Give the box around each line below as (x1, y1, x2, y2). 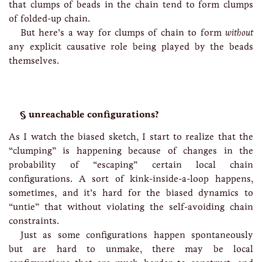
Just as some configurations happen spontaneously (20, 229, 253, 240)
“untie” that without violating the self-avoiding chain (9, 201, 253, 212)
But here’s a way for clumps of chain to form (20, 27, 225, 38)
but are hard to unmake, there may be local (9, 243, 253, 254)
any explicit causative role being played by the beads (9, 41, 253, 52)
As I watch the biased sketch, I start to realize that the (9, 131, 253, 142)
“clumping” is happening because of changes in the (9, 145, 253, 156)
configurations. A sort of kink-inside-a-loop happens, (9, 173, 253, 184)
